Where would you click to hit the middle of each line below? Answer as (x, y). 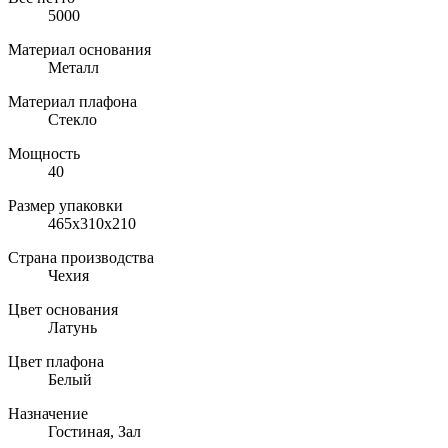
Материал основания (79, 49)
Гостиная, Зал (94, 431)
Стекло (72, 119)
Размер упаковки (65, 205)
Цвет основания (63, 309)
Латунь (72, 327)
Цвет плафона (56, 361)
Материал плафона (72, 101)
